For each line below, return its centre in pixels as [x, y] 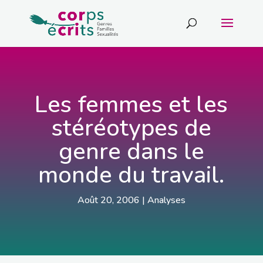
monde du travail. [131, 175]
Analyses [166, 200]
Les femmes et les [131, 104]
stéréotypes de [131, 128]
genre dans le [131, 151]
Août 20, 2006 [108, 200]
